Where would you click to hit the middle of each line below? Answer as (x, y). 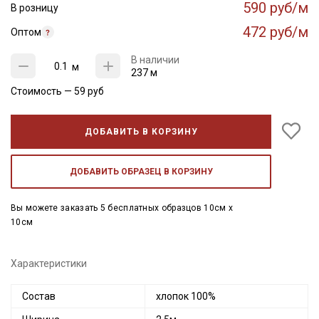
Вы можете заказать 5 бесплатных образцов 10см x (122, 208)
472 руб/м (276, 32)
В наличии (155, 60)
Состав (39, 296)
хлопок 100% (186, 296)
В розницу (35, 8)
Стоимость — (42, 91)
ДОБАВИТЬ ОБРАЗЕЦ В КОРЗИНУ (141, 172)
